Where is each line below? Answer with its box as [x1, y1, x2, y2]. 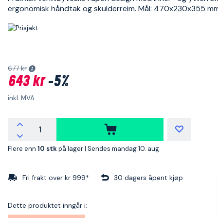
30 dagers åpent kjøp [114, 173, 183, 182]
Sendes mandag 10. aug [88, 144, 159, 153]
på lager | [58, 144, 88, 153]
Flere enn [8, 144, 37, 153]
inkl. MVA [8, 93, 35, 102]
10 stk [37, 144, 58, 153]
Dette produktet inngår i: [8, 200, 87, 210]
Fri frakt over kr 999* [22, 173, 89, 182]
